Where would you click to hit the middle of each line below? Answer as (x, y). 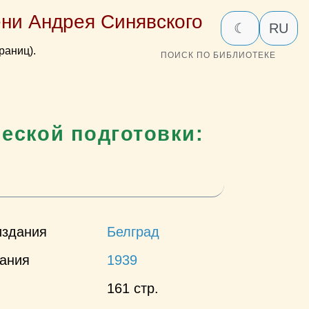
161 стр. (133, 288)
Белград (133, 231)
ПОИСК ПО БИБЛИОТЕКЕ (219, 56)
